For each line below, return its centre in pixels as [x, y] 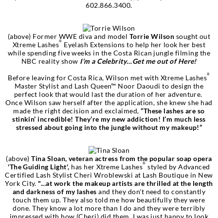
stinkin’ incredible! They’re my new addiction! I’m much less [109, 119]
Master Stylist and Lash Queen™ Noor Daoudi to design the [109, 86]
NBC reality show [51, 61]
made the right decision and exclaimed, [77, 110]
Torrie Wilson [152, 36]
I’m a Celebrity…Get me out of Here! [138, 61]
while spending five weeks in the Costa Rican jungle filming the [109, 53]
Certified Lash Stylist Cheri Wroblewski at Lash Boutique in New [109, 175]
